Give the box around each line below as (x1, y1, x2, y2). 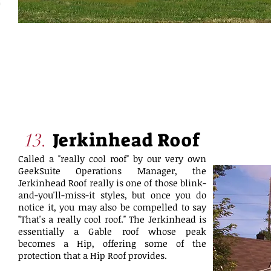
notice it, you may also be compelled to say (18, 201, 206, 213)
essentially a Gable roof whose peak (18, 225, 206, 237)
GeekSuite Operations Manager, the (18, 165, 206, 177)
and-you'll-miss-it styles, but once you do (18, 189, 206, 201)
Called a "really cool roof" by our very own (18, 152, 206, 165)
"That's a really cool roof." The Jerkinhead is (18, 213, 206, 225)
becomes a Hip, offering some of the (18, 237, 206, 249)
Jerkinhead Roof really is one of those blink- (18, 177, 206, 189)
